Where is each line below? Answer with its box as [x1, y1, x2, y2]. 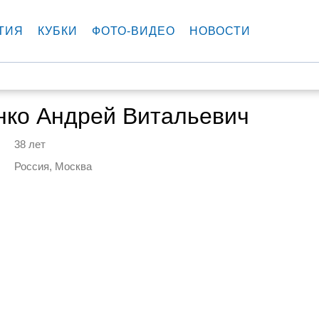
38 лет [14, 137, 46, 150]
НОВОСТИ [189, 25, 251, 37]
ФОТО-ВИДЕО [92, 25, 175, 37]
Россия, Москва [14, 159, 92, 172]
